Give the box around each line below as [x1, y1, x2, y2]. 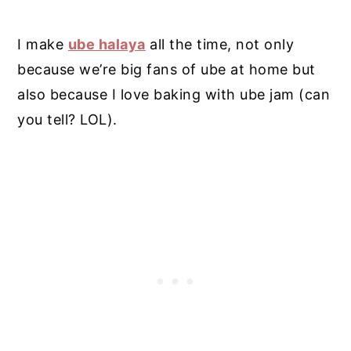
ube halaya [67, 35, 146, 52]
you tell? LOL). [17, 110, 118, 128]
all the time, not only [145, 35, 295, 52]
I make [17, 35, 68, 52]
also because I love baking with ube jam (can [17, 85, 331, 103]
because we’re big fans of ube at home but [17, 60, 316, 78]
